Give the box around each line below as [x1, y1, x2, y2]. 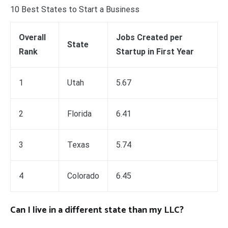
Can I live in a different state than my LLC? [10, 202, 184, 218]
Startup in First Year [116, 46, 194, 56]
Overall [19, 32, 46, 42]
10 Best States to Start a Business [10, 4, 139, 14]
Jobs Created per [116, 32, 183, 42]
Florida [67, 108, 92, 119]
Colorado [67, 170, 99, 181]
